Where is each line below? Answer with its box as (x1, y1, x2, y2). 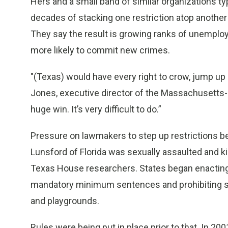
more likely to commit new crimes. (31, 45, 170, 55)
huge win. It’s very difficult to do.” (31, 104, 161, 115)
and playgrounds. (31, 195, 99, 206)
